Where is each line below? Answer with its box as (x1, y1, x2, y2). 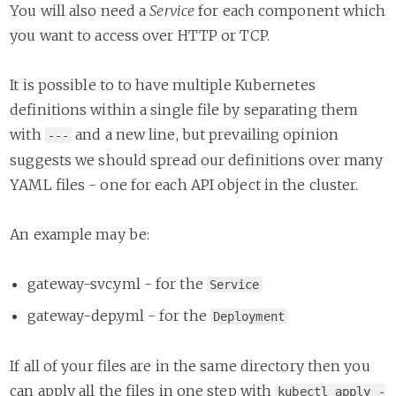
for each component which (194, 2, 386, 20)
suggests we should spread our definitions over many (10, 151, 384, 170)
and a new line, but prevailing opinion (72, 126, 339, 144)
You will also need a (10, 2, 150, 20)
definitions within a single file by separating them (10, 101, 359, 119)
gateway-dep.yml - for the (27, 306, 210, 324)
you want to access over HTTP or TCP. (10, 27, 270, 45)
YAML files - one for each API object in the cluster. (10, 176, 359, 194)
